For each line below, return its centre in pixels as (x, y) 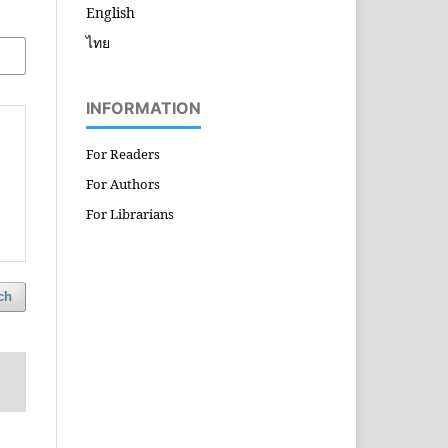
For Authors (123, 184)
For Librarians (130, 214)
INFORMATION (143, 108)
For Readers (123, 154)
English (110, 12)
